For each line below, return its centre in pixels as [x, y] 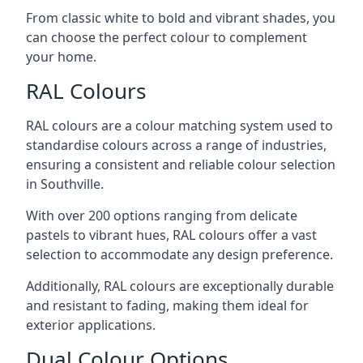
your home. [61, 57]
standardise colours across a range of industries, [176, 145]
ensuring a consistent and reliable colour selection [181, 164]
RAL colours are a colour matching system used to [179, 126]
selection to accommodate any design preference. [179, 254]
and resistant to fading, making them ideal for [167, 305]
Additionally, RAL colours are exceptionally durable [180, 286]
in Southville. [65, 184]
